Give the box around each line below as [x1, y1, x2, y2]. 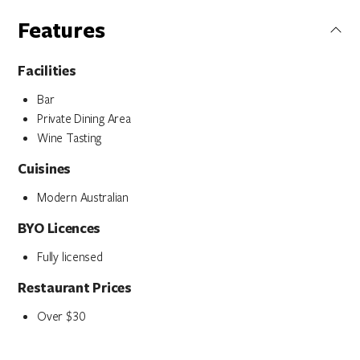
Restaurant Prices [18, 278, 132, 297]
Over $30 [37, 308, 86, 324]
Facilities [18, 61, 76, 80]
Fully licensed [37, 248, 103, 264]
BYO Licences [18, 219, 101, 237]
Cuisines [18, 159, 71, 178]
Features [18, 15, 106, 44]
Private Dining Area [37, 110, 131, 126]
